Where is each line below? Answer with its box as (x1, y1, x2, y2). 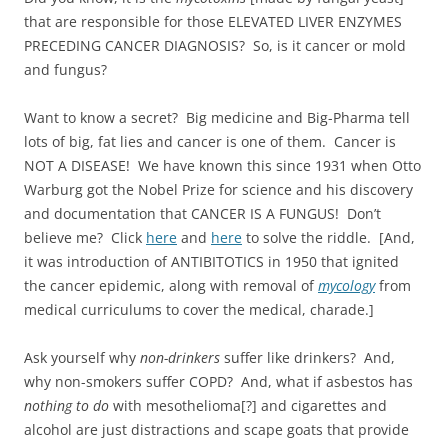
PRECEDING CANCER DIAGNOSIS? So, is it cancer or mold (24, 35, 406, 55)
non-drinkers (140, 347, 220, 367)
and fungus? (24, 59, 107, 79)
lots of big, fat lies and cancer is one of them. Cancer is (24, 131, 396, 151)
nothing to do (24, 395, 109, 415)
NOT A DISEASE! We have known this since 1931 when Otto (24, 155, 421, 175)
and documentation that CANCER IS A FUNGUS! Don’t (24, 203, 381, 223)
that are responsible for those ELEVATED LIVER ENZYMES (24, 11, 402, 31)
